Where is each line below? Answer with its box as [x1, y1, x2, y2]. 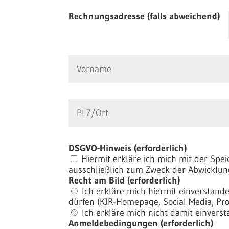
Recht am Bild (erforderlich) [68, 174, 180, 186]
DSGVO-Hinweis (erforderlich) [68, 142, 187, 154]
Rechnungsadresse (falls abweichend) [68, 10, 220, 22]
